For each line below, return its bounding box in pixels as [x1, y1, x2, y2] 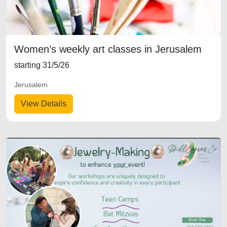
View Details [21, 99, 66, 108]
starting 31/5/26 [14, 61, 69, 69]
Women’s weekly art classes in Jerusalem [14, 44, 202, 55]
